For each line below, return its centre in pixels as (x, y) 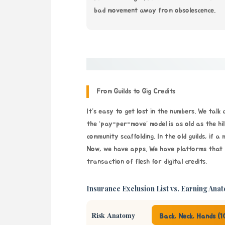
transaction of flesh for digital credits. (147, 161)
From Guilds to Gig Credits (136, 91)
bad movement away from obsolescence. (155, 10)
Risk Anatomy (113, 215)
